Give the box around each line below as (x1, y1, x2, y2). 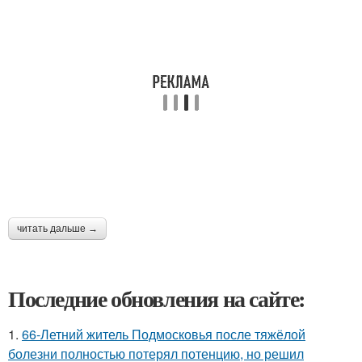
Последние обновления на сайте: (8, 282, 305, 315)
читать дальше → (17, 223, 98, 234)
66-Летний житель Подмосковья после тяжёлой (22, 325, 305, 343)
